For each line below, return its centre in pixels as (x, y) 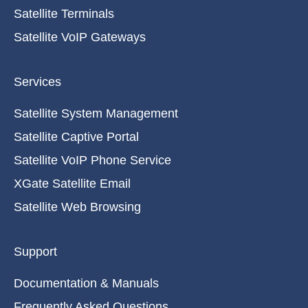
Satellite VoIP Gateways (80, 37)
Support (35, 252)
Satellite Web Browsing (77, 207)
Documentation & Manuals (86, 284)
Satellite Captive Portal (76, 137)
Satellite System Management (96, 114)
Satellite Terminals (64, 14)
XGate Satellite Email (72, 184)
